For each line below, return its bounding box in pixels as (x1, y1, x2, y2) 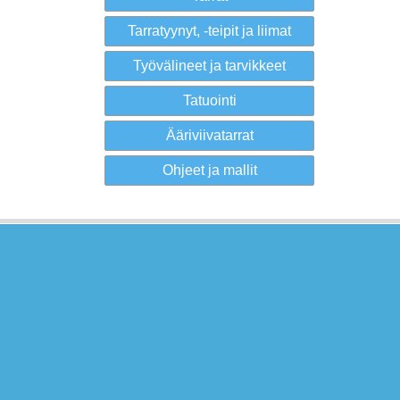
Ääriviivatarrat (165, 128, 254, 143)
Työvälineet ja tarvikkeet (133, 58, 286, 73)
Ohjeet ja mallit (162, 162, 257, 178)
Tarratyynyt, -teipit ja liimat (128, 23, 291, 38)
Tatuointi (182, 93, 237, 108)
